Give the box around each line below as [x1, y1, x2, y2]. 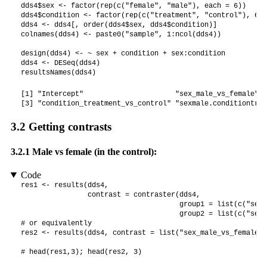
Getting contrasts [25, 120, 111, 133]
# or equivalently [20, 219, 92, 228]
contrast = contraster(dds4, [20, 191, 200, 199]
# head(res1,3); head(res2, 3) [20, 248, 142, 256]
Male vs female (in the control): [29, 146, 157, 157]
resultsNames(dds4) [20, 69, 96, 77]
